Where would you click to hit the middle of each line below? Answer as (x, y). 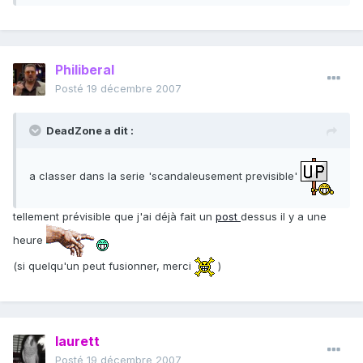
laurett (77, 342)
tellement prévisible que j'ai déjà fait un (114, 217)
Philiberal (85, 70)
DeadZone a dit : (90, 131)
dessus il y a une (284, 217)
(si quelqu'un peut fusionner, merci (104, 266)
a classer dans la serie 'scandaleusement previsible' (165, 175)
